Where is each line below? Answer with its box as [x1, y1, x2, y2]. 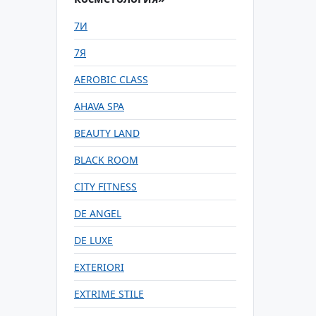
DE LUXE [74, 233, 113, 247]
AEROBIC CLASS [74, 73, 148, 86]
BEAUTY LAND [74, 126, 140, 140]
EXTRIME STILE [74, 287, 144, 300]
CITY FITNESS [74, 180, 137, 193]
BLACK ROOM [74, 153, 138, 166]
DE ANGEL [74, 207, 121, 220]
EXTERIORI [74, 260, 124, 274]
